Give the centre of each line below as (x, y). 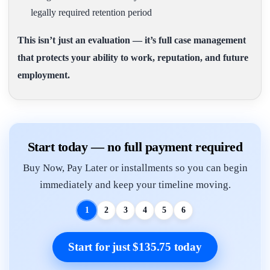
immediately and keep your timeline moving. (135, 184)
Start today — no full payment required (135, 146)
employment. (44, 75)
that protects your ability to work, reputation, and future (133, 57)
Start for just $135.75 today (135, 246)
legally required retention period (91, 12)
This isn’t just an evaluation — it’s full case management (132, 40)
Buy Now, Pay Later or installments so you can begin (135, 168)
